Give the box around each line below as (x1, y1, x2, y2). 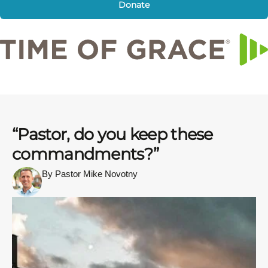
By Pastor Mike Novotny (42, 168, 138, 179)
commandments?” (12, 144, 159, 164)
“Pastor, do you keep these (12, 124, 213, 144)
